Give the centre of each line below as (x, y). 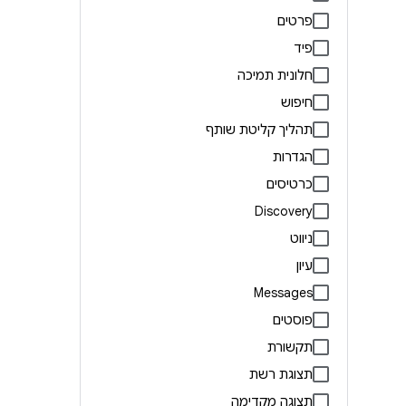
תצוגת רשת (281, 374)
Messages (283, 292)
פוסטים (293, 319)
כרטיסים (290, 184)
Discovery (284, 211)
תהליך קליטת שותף (259, 129)
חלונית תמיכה (275, 75)
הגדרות (293, 156)
